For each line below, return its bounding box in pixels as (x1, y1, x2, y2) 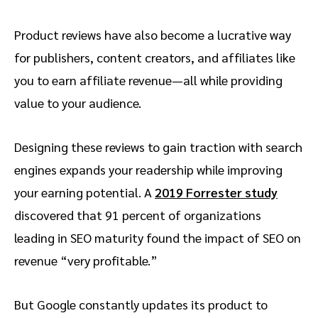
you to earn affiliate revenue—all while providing (14, 72, 283, 89)
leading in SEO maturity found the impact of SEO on (14, 229, 301, 246)
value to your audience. (14, 94, 144, 111)
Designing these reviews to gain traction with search (14, 138, 302, 155)
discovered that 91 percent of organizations (14, 207, 261, 224)
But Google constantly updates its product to (14, 296, 268, 313)
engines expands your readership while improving (14, 161, 283, 178)
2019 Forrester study (155, 184, 278, 201)
